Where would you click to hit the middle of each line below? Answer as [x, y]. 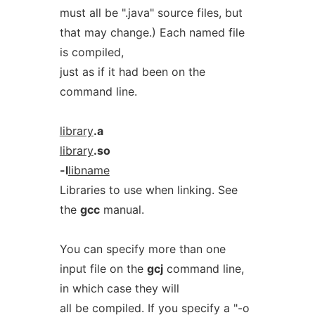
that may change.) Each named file [152, 32]
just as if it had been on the [132, 72]
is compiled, [91, 52]
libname [89, 170]
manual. [122, 210]
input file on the [103, 269]
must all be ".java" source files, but [151, 13]
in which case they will [119, 288]
